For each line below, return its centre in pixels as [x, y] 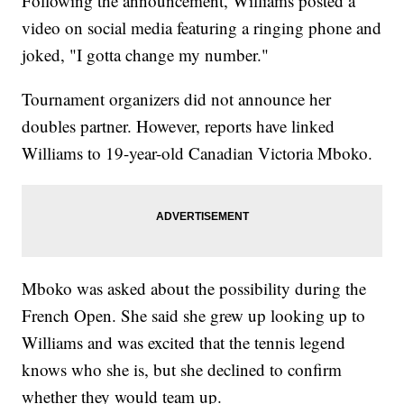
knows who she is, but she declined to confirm [182, 369]
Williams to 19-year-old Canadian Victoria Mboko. [197, 152]
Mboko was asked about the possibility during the [194, 288]
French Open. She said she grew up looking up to [194, 315]
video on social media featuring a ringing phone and [202, 27]
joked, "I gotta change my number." [146, 54]
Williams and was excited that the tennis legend [184, 342]
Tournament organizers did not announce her [177, 98]
